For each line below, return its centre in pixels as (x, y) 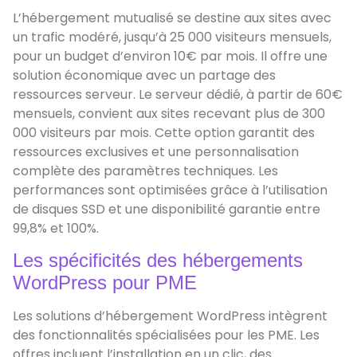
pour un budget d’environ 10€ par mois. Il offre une (170, 56)
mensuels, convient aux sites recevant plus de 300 (169, 113)
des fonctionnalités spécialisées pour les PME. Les (166, 335)
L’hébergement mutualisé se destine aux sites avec (172, 18)
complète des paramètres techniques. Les (145, 171)
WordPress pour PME (105, 283)
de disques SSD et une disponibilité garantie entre (167, 209)
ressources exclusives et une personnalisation (156, 151)
